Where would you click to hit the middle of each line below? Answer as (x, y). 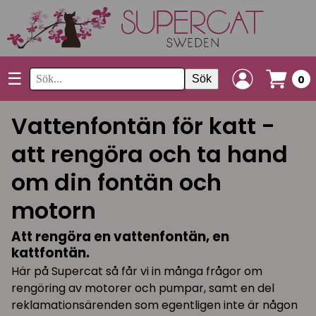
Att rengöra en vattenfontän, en (120, 236)
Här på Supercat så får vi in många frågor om (137, 271)
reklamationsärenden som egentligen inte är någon (154, 305)
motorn (54, 211)
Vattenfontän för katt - (143, 126)
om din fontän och (116, 182)
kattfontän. (50, 253)
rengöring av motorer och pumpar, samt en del (143, 288)
